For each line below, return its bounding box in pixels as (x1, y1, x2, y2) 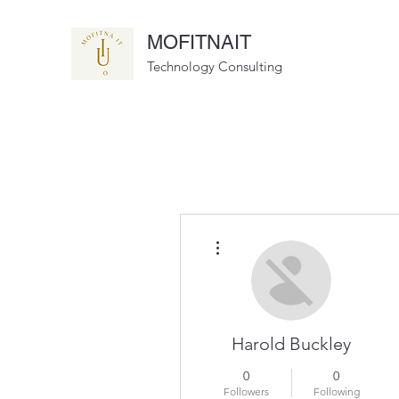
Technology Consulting (147, 58, 282, 75)
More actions (227, 231, 280, 240)
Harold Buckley (232, 333, 351, 354)
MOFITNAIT (147, 31, 251, 53)
